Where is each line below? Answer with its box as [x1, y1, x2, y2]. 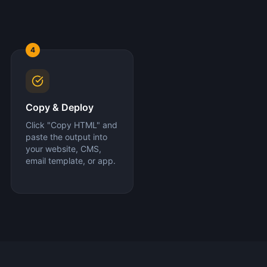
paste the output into [26, 132, 107, 142]
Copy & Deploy [26, 101, 94, 113]
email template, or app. [26, 156, 116, 166]
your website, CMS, [26, 144, 101, 154]
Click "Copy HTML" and [26, 120, 117, 130]
